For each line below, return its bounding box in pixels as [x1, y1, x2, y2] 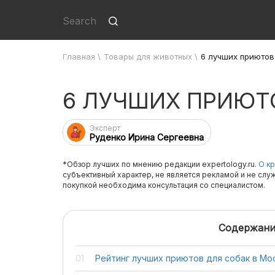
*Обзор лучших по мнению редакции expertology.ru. [63, 160, 258, 169]
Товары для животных [104, 52, 192, 61]
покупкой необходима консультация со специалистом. [63, 180, 265, 190]
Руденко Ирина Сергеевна [90, 132, 204, 142]
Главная [63, 52, 95, 61]
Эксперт [90, 123, 120, 133]
